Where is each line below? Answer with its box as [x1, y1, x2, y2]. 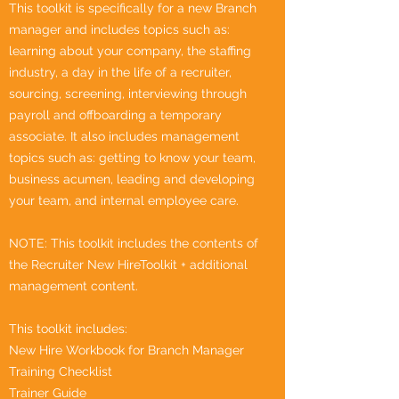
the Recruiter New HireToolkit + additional [9, 257, 248, 273]
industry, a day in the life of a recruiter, [9, 65, 232, 80]
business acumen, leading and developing [9, 172, 255, 187]
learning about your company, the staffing [9, 44, 251, 59]
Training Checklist [9, 364, 112, 379]
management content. [9, 279, 142, 294]
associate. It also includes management [9, 129, 240, 144]
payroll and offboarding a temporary [9, 108, 222, 123]
